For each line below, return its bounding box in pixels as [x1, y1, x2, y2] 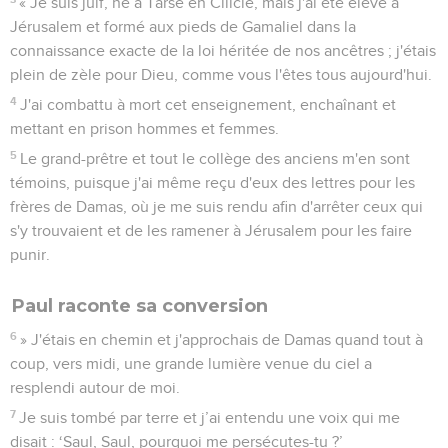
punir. [10, 246, 50, 263]
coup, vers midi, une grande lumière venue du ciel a [10, 355, 372, 372]
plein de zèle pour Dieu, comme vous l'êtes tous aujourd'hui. [10, 66, 432, 83]
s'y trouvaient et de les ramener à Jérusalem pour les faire [10, 222, 412, 239]
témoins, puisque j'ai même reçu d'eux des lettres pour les [10, 174, 415, 191]
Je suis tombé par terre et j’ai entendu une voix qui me [19, 409, 401, 426]
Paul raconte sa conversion [12, 294, 268, 317]
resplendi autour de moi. [10, 379, 180, 396]
